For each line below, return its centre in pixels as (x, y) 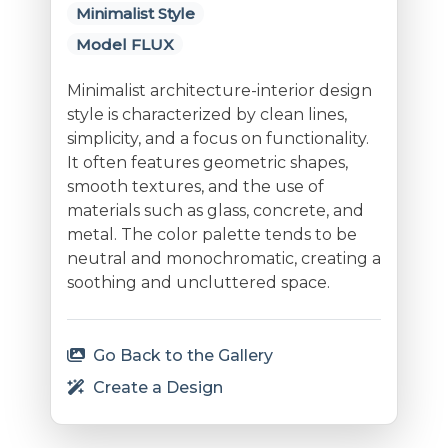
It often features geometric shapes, (207, 163)
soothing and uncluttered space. (198, 283)
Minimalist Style (135, 14)
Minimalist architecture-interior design (219, 91)
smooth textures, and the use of (195, 187)
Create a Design (155, 388)
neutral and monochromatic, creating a (223, 259)
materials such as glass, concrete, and (215, 211)
